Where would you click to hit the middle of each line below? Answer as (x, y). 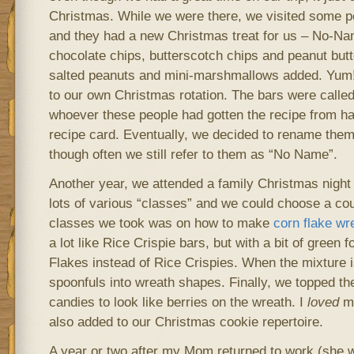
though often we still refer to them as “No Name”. (193, 154)
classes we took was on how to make (161, 223)
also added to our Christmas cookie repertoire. (186, 322)
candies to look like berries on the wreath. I (178, 302)
